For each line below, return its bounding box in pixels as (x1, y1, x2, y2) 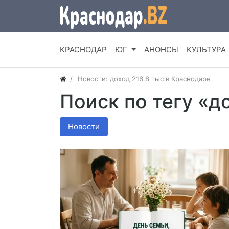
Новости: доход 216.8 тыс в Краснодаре (78, 75, 211, 83)
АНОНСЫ (144, 44, 178, 55)
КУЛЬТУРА (186, 44, 226, 55)
